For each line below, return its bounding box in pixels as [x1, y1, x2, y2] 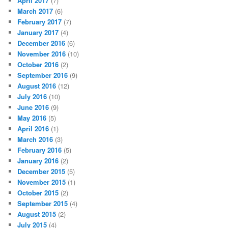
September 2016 [17, 70, 68, 80]
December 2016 [17, 38, 66, 48]
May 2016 [17, 113, 47, 123]
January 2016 [17, 156, 59, 166]
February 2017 [17, 17, 62, 27]
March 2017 [17, 6, 53, 16]
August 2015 [17, 209, 56, 219]
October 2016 [17, 60, 59, 70]
